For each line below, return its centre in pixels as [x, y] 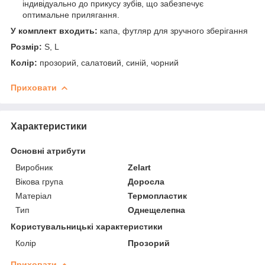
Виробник [34, 167]
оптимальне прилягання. [71, 14]
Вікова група [39, 181]
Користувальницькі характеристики [87, 226]
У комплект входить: [54, 30]
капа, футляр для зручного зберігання [173, 30]
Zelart [140, 167]
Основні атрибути [48, 151]
